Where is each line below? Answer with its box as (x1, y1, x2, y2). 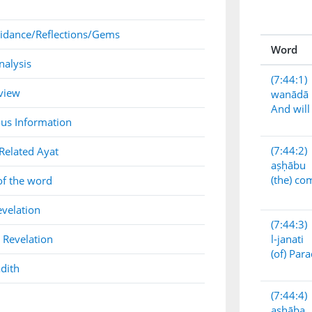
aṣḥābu (271, 158, 306, 172)
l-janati (271, 232, 304, 246)
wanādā (271, 87, 309, 101)
